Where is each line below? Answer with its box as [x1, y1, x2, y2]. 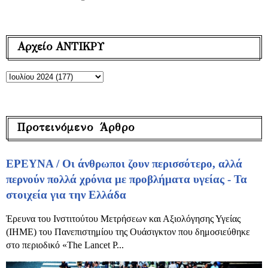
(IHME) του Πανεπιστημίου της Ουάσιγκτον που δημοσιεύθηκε [6, 227, 250, 237]
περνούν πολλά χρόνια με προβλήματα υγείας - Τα [6, 173, 247, 186]
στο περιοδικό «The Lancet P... [6, 240, 124, 251]
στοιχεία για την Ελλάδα [6, 188, 126, 202]
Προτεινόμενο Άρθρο [17, 121, 135, 135]
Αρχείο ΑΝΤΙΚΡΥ [17, 40, 104, 54]
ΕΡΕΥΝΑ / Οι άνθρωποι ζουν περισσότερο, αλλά [6, 157, 242, 170]
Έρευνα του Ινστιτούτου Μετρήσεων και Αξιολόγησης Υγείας [6, 214, 240, 224]
